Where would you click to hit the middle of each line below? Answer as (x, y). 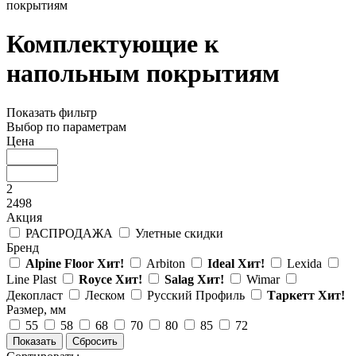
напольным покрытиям (143, 74)
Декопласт (35, 295)
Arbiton (166, 263)
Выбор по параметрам (66, 126)
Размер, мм (36, 309)
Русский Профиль (196, 295)
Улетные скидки (179, 233)
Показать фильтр (52, 112)
